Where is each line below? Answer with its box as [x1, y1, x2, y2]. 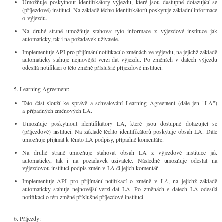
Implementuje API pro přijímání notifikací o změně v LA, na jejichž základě [22, 177, 217, 185]
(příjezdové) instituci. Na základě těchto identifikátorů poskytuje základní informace [22, 6, 217, 14]
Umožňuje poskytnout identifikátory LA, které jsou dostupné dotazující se [22, 119, 217, 127]
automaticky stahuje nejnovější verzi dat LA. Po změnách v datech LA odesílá [22, 185, 217, 193]
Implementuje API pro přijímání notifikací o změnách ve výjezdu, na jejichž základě [22, 48, 217, 55]
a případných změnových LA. [22, 107, 92, 114]
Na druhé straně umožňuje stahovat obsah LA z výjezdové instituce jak [22, 148, 217, 156]
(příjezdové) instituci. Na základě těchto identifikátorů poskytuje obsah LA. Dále [22, 127, 217, 135]
